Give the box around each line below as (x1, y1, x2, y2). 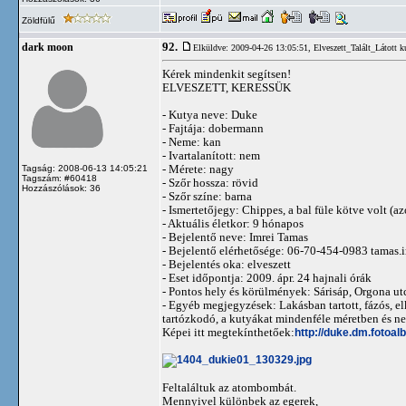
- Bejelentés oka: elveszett (162, 257, 291, 271)
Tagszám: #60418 (22, 173, 97, 183)
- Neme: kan (162, 135, 221, 149)
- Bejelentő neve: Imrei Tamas (162, 230, 308, 244)
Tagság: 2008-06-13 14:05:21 (22, 163, 148, 173)
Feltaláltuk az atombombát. (162, 381, 296, 394)
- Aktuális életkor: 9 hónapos (162, 217, 304, 230)
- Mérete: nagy (162, 162, 234, 176)
